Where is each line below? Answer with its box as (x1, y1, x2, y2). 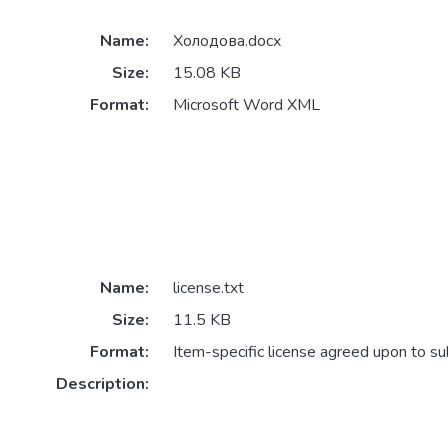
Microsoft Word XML (172, 94, 320, 117)
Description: (55, 373, 149, 396)
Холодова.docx (172, 30, 281, 53)
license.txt (172, 277, 244, 300)
